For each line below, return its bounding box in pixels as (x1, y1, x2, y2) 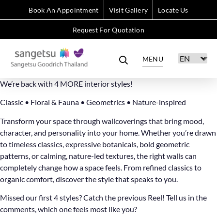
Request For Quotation (73, 26, 144, 34)
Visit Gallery (108, 6, 148, 14)
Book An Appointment (29, 6, 99, 14)
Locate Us (158, 6, 188, 14)
